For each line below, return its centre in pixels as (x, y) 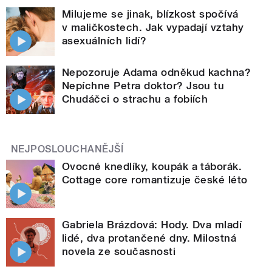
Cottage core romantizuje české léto (155, 179)
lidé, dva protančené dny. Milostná (149, 238)
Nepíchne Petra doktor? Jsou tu (143, 85)
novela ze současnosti (119, 251)
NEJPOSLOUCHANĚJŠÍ (67, 149)
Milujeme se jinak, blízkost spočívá (150, 14)
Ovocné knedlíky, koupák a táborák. (152, 166)
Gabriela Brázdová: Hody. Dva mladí (152, 224)
